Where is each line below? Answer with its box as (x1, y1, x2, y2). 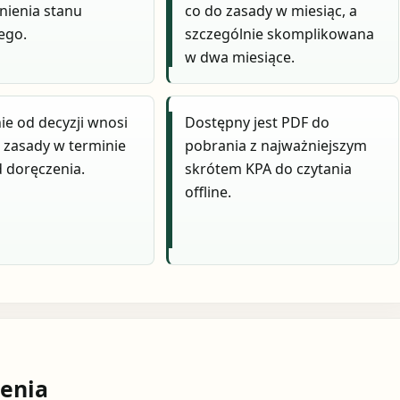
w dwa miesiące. (185, 47, 296, 68)
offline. (185, 181, 232, 202)
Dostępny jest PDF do (185, 112, 330, 132)
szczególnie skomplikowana (185, 24, 375, 45)
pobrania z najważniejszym (185, 135, 368, 155)
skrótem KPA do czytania (185, 158, 353, 179)
